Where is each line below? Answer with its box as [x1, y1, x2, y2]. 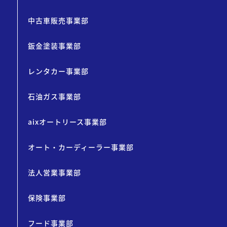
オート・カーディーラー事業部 [27, 142, 134, 153]
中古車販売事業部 [27, 15, 89, 26]
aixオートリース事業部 [27, 117, 107, 127]
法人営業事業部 [27, 167, 81, 178]
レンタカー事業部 [27, 66, 89, 77]
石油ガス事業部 [27, 91, 81, 102]
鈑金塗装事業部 [27, 41, 81, 51]
